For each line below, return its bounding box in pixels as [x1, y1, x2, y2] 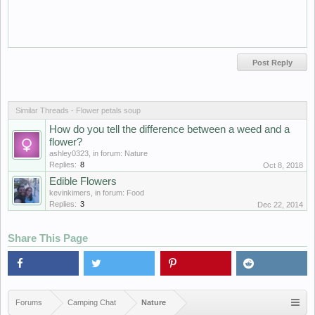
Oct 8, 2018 [263, 161, 303, 169]
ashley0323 [49, 149, 89, 157]
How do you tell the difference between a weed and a [49, 124, 290, 135]
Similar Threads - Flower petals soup [15, 106, 141, 115]
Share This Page [8, 233, 88, 244]
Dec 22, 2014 [257, 200, 303, 209]
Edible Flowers [49, 176, 117, 187]
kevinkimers [49, 188, 91, 197]
